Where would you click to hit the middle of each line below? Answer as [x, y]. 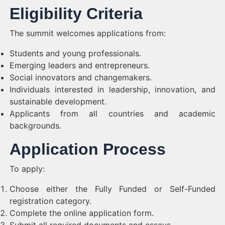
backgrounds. [35, 126]
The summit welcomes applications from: [88, 33]
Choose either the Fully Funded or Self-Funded [113, 189]
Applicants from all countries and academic [113, 114]
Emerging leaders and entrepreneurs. [80, 65]
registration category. [50, 201]
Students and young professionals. [75, 53]
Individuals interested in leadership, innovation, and [113, 89]
